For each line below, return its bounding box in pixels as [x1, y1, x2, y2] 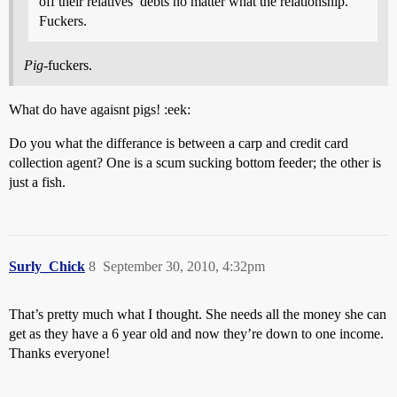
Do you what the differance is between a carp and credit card [9, 135, 348, 151]
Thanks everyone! [9, 345, 110, 361]
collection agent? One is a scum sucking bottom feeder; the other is [9, 154, 381, 170]
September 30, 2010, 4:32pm [103, 258, 265, 274]
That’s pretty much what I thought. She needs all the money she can [9, 306, 386, 322]
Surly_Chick [9, 258, 85, 274]
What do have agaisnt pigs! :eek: [9, 101, 191, 117]
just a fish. [9, 174, 66, 190]
